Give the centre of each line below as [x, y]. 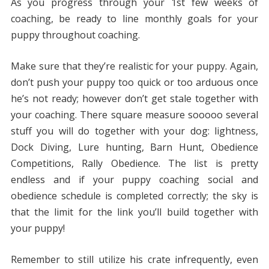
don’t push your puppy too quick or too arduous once [134, 83]
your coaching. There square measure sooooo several [134, 115]
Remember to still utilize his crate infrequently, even [134, 260]
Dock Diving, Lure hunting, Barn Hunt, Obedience [134, 147]
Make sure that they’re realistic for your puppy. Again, [134, 66]
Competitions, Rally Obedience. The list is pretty [134, 164]
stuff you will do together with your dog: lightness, [134, 131]
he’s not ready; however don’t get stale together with [134, 99]
